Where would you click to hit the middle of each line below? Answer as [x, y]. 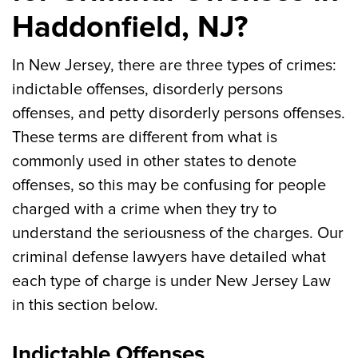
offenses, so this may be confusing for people [169, 185]
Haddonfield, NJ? [130, 27]
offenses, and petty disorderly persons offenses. [179, 113]
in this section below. [85, 305]
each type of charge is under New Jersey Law [171, 281]
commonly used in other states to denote [154, 161]
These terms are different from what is [145, 137]
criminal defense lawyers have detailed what [169, 257]
